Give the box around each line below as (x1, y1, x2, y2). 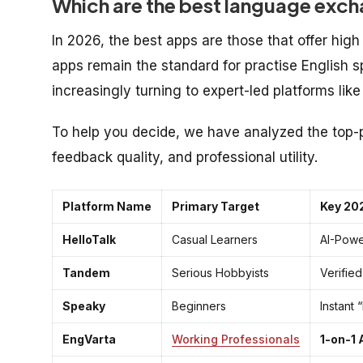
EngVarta (62, 331, 116, 346)
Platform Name (62, 199, 152, 213)
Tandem (62, 265, 110, 280)
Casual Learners (172, 232, 258, 246)
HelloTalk (62, 232, 116, 246)
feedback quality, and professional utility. (52, 148, 318, 165)
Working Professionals (172, 331, 300, 346)
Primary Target (172, 199, 259, 213)
